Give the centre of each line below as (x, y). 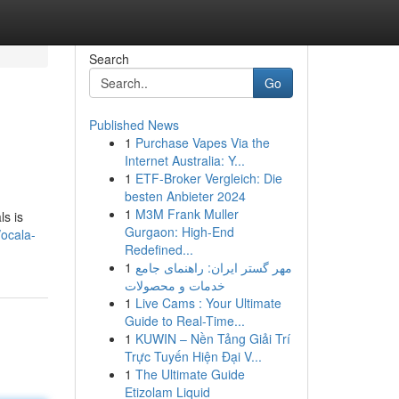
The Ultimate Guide (190, 374)
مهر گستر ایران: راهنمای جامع (213, 267)
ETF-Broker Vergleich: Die (208, 178)
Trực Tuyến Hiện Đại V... (193, 356)
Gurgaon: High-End (179, 232)
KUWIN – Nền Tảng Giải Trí (212, 338)
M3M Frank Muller (187, 214)
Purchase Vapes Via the (202, 142)
